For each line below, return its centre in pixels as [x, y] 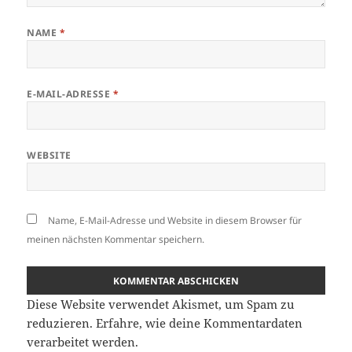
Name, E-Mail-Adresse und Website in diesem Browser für [175, 221]
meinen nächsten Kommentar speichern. [116, 240]
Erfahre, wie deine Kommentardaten [200, 323]
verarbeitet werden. [83, 342]
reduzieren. [62, 323]
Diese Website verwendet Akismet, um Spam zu [161, 304]
